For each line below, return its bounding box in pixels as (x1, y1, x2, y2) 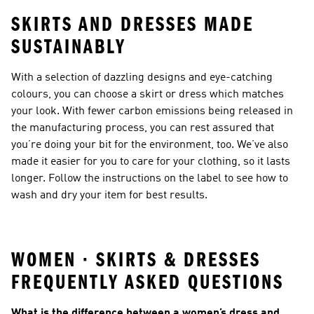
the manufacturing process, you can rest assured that (11, 123, 274, 134)
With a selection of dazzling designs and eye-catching (11, 72, 273, 83)
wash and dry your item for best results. (11, 190, 207, 201)
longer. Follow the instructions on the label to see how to (11, 173, 288, 184)
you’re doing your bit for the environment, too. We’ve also (11, 139, 288, 151)
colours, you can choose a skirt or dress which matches (11, 89, 284, 100)
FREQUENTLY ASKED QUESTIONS (11, 271, 284, 294)
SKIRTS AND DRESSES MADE (11, 13, 254, 36)
